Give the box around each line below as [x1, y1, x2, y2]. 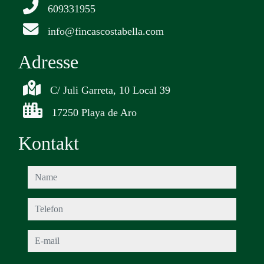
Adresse [18, 51, 78, 73]
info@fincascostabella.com [48, 25, 164, 38]
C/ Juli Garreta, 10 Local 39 [50, 84, 170, 97]
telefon [27, 199, 57, 212]
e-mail [27, 231, 54, 243]
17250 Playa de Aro [52, 107, 137, 119]
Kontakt [18, 133, 79, 154]
